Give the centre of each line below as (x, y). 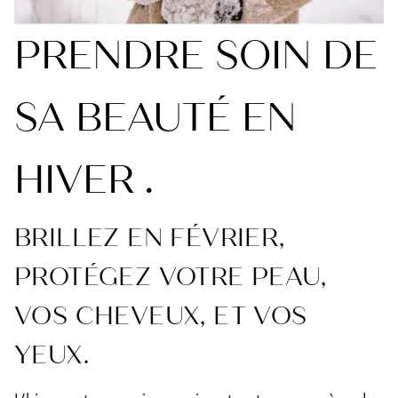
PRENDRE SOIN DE (196, 56)
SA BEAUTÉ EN (155, 118)
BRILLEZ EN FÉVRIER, (150, 238)
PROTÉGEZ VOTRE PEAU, (170, 277)
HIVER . (84, 180)
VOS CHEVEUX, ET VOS (161, 316)
